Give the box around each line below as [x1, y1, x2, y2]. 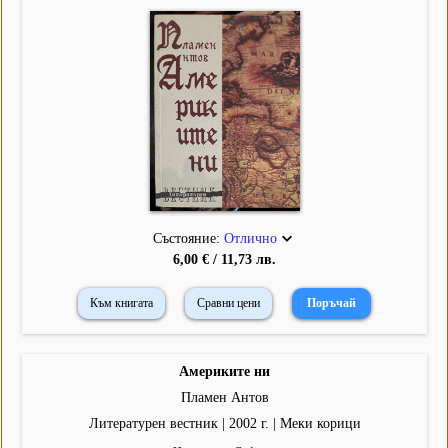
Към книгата [90, 296, 153, 311]
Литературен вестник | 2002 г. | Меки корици [88, 416, 361, 432]
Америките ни [179, 364, 270, 380]
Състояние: [152, 231, 224, 247]
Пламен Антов [180, 390, 269, 406]
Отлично [223, 231, 277, 247]
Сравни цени [197, 296, 260, 311]
